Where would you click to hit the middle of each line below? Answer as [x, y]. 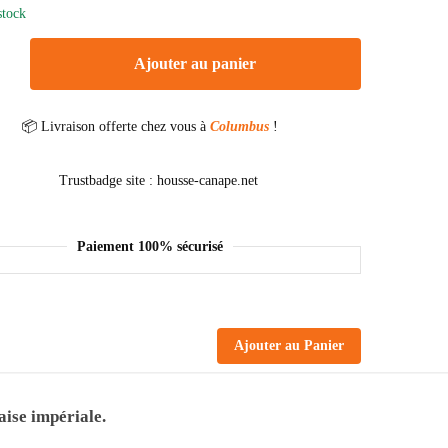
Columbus [242, 126]
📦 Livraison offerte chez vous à [116, 126]
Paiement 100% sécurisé [150, 246]
